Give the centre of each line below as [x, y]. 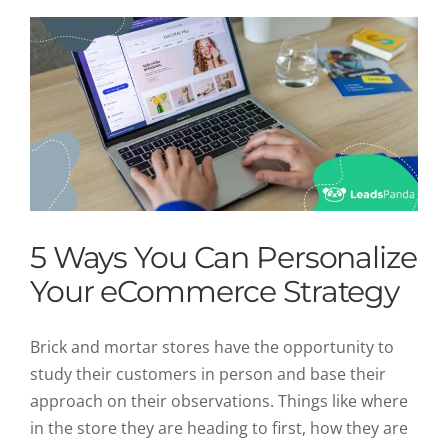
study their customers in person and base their [208, 374]
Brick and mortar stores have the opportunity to [212, 347]
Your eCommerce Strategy [215, 291]
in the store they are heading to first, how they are [219, 428]
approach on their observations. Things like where [219, 401]
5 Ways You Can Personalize [223, 257]
